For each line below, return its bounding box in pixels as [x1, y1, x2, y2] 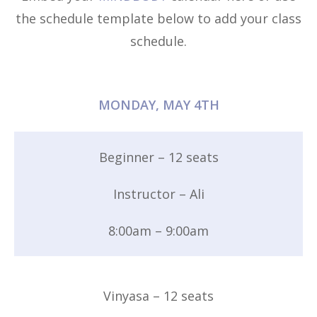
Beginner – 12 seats [98, 148, 219, 166]
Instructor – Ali [113, 185, 204, 202]
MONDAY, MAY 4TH [98, 96, 219, 113]
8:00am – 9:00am [108, 221, 209, 239]
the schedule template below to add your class [16, 10, 301, 28]
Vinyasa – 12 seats [103, 287, 214, 304]
